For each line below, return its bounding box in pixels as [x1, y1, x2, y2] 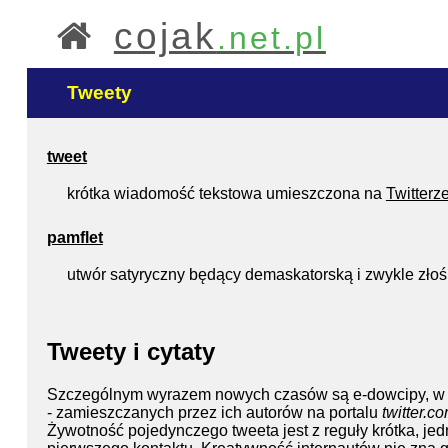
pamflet [46, 229, 103, 246]
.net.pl [216, 20, 326, 56]
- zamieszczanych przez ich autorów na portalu [46, 403, 382, 421]
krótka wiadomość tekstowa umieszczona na [66, 185, 386, 202]
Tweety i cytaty [46, 337, 215, 365]
